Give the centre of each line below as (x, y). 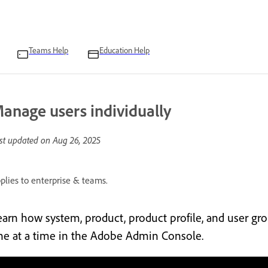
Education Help (125, 50)
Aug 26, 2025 (77, 140)
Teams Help (49, 50)
